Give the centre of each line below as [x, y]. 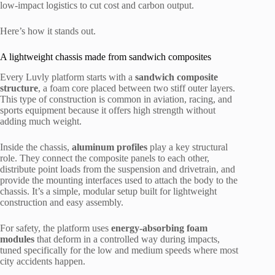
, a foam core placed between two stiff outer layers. [137, 88]
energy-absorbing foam [159, 228]
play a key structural [188, 147]
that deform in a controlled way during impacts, [127, 239]
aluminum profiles [110, 147]
